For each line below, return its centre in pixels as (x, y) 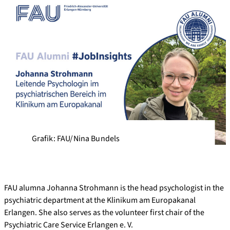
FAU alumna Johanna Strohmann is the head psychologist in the (114, 188)
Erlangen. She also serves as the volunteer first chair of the (104, 212)
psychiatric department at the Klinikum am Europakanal (100, 200)
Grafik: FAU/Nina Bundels (76, 138)
